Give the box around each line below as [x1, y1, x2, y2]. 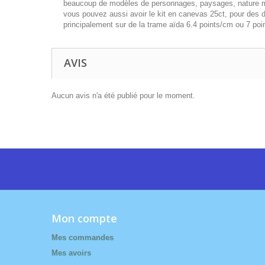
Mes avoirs [51, 248, 91, 258]
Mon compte [51, 211, 117, 226]
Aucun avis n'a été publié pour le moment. [51, 91, 195, 101]
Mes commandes [51, 233, 114, 243]
